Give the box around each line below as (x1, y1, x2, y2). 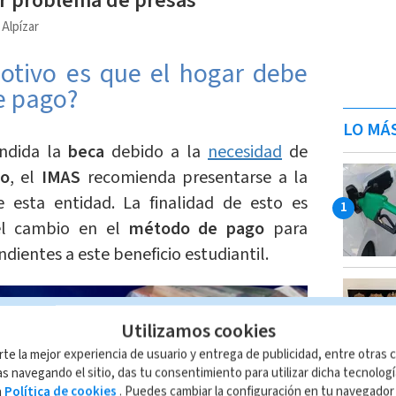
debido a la (103, 140, 209, 165)
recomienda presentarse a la (80, 165, 308, 191)
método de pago (128, 217, 265, 242)
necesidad (208, 140, 283, 165)
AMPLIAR (240, 310, 280, 326)
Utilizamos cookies (120, 316, 276, 346)
